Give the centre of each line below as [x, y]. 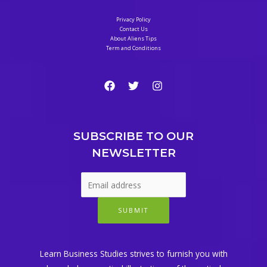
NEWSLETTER [133, 153]
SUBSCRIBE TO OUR [133, 136]
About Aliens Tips [133, 39]
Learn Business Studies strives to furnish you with [133, 254]
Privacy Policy [133, 20]
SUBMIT [133, 210]
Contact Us [133, 29]
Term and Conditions [133, 48]
